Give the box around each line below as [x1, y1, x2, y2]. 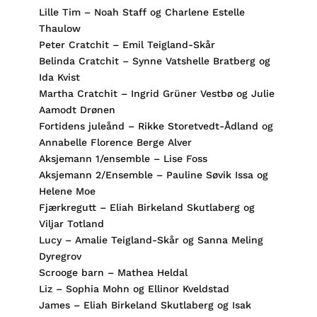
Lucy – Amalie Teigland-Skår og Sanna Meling [38, 234, 263, 246]
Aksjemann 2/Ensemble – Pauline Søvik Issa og [38, 169, 268, 180]
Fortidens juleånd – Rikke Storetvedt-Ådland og [38, 120, 273, 132]
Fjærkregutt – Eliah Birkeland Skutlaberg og [38, 202, 255, 213]
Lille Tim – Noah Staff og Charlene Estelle [38, 6, 245, 18]
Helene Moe [38, 185, 96, 197]
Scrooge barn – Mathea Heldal [38, 267, 188, 278]
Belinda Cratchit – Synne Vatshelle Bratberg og [38, 55, 270, 67]
